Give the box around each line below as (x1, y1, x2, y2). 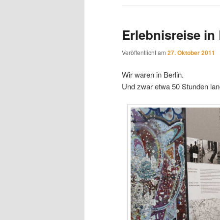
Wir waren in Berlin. (122, 69, 184, 80)
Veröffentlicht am (122, 48, 167, 56)
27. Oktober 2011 (167, 48, 215, 57)
